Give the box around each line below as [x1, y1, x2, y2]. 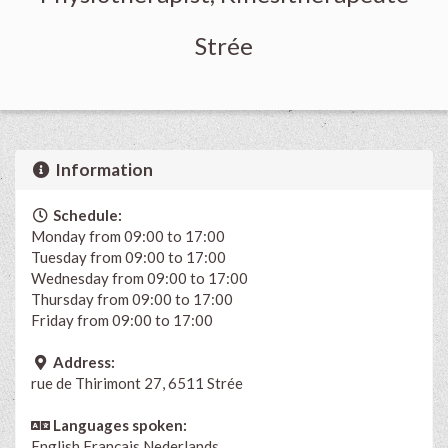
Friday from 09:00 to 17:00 [31, 310, 213, 329]
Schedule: [49, 205, 122, 224]
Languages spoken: [49, 415, 187, 434]
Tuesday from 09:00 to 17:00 [31, 247, 226, 266]
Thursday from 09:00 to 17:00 [31, 289, 233, 308]
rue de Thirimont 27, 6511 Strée [31, 373, 243, 392]
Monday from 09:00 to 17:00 [31, 226, 225, 245]
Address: [49, 352, 115, 371]
